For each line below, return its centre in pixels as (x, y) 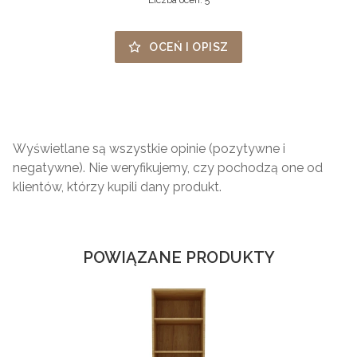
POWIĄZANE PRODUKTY (178, 257)
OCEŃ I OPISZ (189, 47)
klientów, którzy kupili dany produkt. (117, 186)
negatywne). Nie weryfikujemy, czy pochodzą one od (168, 167)
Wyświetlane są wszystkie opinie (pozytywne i (149, 148)
